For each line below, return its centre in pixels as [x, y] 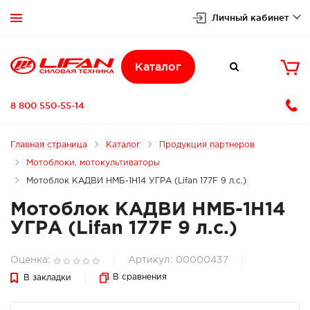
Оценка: [30, 260]
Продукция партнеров [207, 145]
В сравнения [140, 277]
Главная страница [49, 145]
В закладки [47, 278]
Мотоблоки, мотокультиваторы [93, 163]
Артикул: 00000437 [178, 260]
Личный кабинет [250, 17]
